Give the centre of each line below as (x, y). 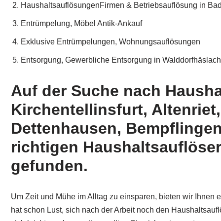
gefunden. (49, 166)
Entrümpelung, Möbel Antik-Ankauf (81, 24)
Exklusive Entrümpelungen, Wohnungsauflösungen (110, 42)
